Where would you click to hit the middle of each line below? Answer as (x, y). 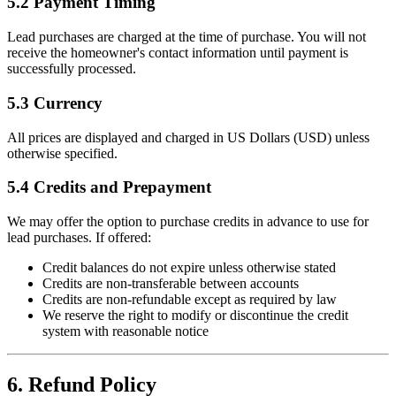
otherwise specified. (62, 153)
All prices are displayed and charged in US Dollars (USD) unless (188, 137)
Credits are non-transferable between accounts (171, 283)
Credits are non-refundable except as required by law (190, 299)
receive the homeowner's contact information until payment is (178, 53)
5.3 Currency (55, 103)
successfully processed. (72, 69)
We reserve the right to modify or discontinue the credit (195, 315)
